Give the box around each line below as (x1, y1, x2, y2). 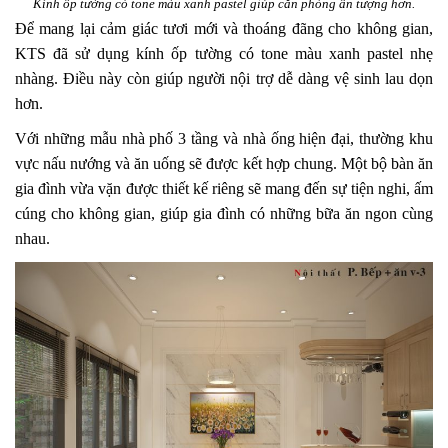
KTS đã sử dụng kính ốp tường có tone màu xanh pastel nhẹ (15, 44, 433, 62)
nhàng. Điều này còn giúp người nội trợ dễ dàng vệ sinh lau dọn (15, 69, 433, 87)
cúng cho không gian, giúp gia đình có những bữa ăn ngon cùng (15, 204, 433, 222)
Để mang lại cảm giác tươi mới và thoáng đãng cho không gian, (15, 19, 433, 37)
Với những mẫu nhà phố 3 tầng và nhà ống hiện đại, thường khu (15, 129, 433, 147)
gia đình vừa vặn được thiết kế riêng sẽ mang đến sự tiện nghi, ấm (15, 179, 433, 197)
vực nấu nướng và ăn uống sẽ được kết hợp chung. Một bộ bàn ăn (15, 154, 433, 172)
